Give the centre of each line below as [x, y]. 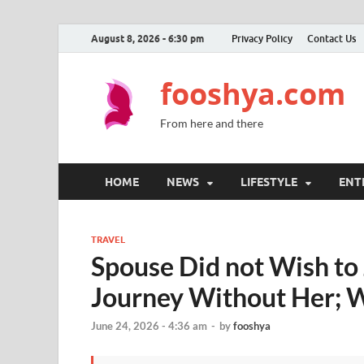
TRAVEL [108, 240]
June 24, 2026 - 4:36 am [149, 326]
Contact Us [331, 38]
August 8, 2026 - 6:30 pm [147, 38]
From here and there [212, 123]
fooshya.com [253, 94]
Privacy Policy [262, 38]
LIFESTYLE [269, 182]
